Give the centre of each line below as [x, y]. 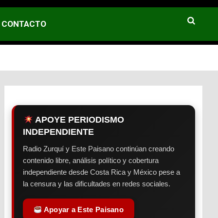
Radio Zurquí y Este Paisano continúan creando [99, 149]
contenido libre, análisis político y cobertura [91, 161]
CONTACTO [24, 24]
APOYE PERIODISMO [78, 120]
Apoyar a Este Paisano [83, 210]
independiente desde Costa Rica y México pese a [102, 172]
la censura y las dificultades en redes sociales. [97, 184]
